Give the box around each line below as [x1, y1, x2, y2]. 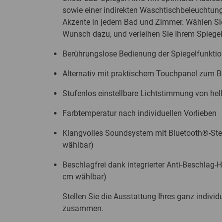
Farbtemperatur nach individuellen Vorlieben [62, 109, 217, 118]
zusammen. [62, 204, 104, 213]
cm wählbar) [62, 172, 107, 181]
